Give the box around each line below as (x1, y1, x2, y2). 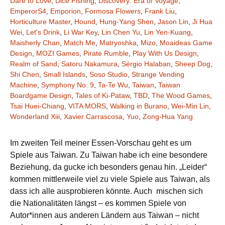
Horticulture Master (10, 18, 70, 26)
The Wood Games (152, 91, 210, 99)
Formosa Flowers (85, 7, 141, 15)
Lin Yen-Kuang (144, 28, 191, 36)
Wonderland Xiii (10, 113, 60, 121)
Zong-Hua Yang (143, 113, 193, 121)
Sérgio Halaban (122, 60, 171, 68)
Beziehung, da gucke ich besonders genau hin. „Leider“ (10, 163, 207, 171)
